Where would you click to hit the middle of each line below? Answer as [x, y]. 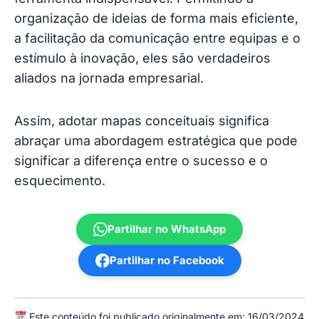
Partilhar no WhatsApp [167, 229]
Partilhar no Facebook [167, 261]
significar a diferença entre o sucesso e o [141, 160]
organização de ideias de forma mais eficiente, [156, 18]
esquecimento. [60, 180]
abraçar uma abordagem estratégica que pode [156, 140]
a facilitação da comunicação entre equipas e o [157, 38]
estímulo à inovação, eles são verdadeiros [142, 58]
